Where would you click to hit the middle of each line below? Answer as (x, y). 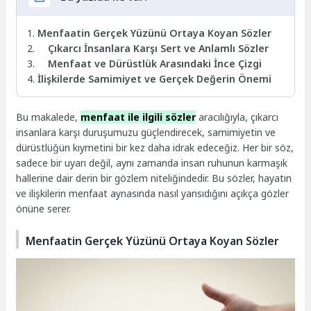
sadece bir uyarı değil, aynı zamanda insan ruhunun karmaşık (152, 163)
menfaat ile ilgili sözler (138, 117)
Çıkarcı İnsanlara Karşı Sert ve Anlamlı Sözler (159, 48)
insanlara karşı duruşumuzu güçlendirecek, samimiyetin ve (146, 133)
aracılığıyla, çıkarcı (237, 117)
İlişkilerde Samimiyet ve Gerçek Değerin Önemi (155, 78)
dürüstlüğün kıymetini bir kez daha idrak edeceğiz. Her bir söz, (155, 148)
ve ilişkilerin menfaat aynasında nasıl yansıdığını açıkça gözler (153, 194)
